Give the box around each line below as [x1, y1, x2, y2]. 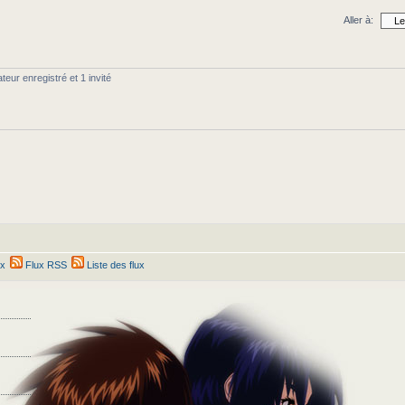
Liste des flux [84, 259, 145, 270]
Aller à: [344, 14, 373, 26]
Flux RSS [23, 259, 67, 270]
